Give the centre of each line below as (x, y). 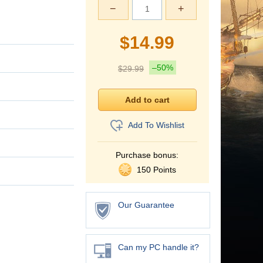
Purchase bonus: (147, 155)
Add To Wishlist (156, 125)
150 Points (155, 170)
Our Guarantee (146, 205)
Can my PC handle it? (158, 247)
